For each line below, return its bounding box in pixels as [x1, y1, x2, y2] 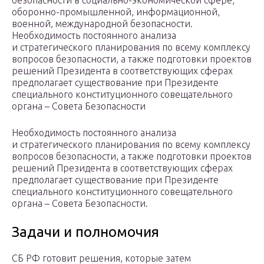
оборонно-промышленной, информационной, [12, 6, 220, 18]
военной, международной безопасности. [12, 18, 193, 29]
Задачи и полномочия [12, 224, 159, 240]
